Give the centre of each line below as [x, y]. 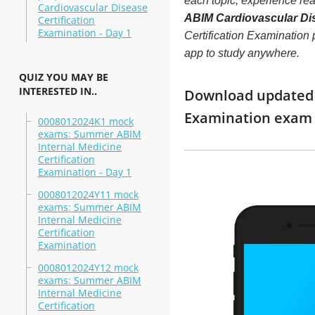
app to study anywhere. [242, 53]
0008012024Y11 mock [88, 194]
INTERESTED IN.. [58, 91]
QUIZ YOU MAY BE [63, 77]
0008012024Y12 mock [88, 268]
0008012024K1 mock [85, 121]
